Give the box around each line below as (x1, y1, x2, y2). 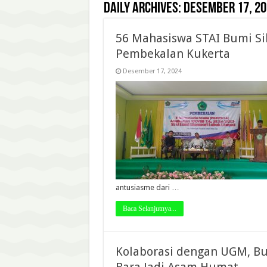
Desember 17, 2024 (122, 67, 182, 75)
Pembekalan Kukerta (115, 46, 230, 61)
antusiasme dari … (115, 183, 179, 192)
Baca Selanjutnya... (122, 204, 176, 213)
